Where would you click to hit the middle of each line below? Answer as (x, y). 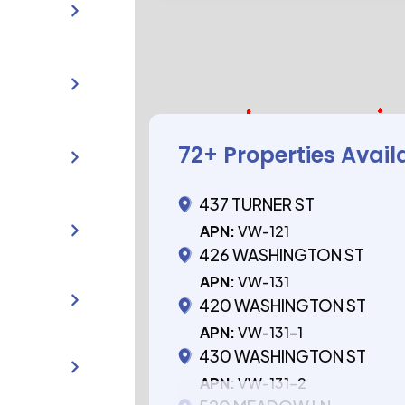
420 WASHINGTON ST (283, 305)
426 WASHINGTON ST (282, 254)
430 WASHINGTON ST (283, 356)
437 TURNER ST (257, 204)
